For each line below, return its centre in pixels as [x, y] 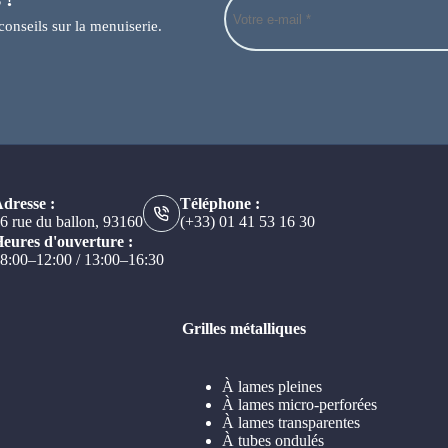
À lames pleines [271, 386]
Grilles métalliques [243, 328]
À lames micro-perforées [299, 404]
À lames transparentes [290, 422]
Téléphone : [220, 204]
